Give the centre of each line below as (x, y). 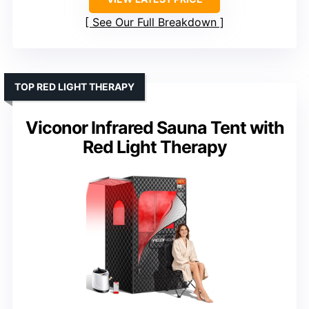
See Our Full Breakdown (154, 22)
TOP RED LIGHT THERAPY (74, 87)
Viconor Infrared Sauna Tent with (154, 128)
